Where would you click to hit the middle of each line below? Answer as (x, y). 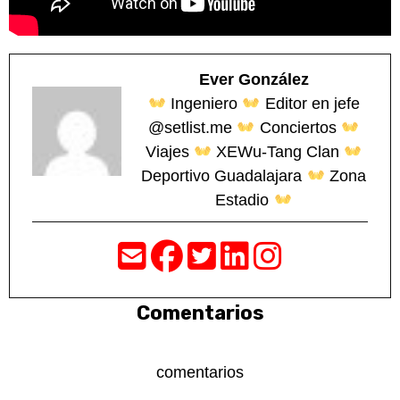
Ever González (254, 80)
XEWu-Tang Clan (278, 152)
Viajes (169, 152)
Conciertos (298, 128)
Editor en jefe (310, 104)
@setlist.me (192, 128)
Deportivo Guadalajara (224, 176)
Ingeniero (204, 104)
